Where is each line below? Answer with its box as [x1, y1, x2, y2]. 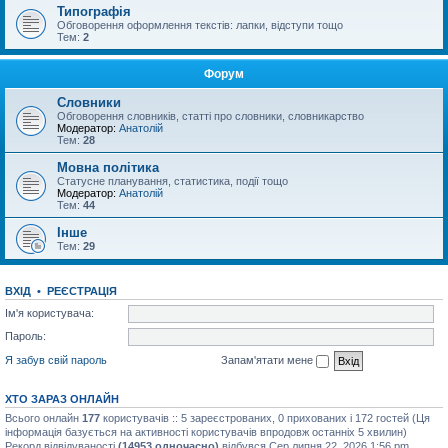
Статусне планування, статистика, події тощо [57, 175, 288, 187]
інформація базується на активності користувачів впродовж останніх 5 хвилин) [5, 425, 407, 438]
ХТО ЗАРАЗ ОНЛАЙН [5, 392, 119, 405]
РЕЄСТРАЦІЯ [47, 285, 117, 297]
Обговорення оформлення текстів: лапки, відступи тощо [57, 19, 343, 31]
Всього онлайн [5, 411, 82, 424]
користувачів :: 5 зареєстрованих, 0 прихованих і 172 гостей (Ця [100, 411, 430, 424]
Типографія [57, 4, 131, 19]
